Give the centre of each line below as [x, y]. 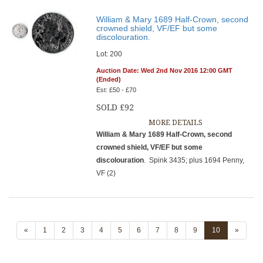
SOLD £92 [115, 107]
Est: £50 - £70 [117, 90]
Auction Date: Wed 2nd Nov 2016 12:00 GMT [165, 70]
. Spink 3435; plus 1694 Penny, [194, 160]
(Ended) [109, 79]
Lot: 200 [109, 54]
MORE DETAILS [175, 123]
